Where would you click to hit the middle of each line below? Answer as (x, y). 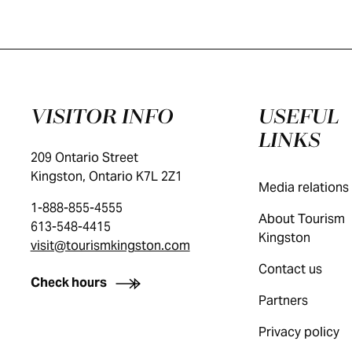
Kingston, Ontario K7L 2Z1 (106, 176)
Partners (283, 301)
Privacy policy (299, 332)
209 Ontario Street (84, 158)
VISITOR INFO (102, 117)
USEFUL (298, 117)
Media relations (303, 187)
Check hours (68, 282)
